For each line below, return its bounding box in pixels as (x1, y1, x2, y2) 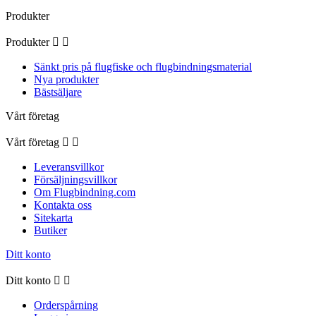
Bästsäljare (34, 86, 82, 99)
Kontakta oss (34, 199, 92, 212)
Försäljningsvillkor (34, 174, 117, 186)
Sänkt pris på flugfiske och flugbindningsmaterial (34, 61, 252, 73)
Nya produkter (34, 73, 99, 86)
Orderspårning (34, 299, 98, 312)
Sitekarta (34, 212, 73, 224)
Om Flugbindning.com (34, 186, 135, 199)
